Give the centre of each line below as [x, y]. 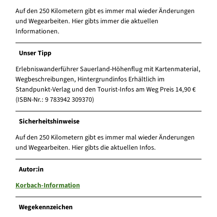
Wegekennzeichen [46, 207]
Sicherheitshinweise [49, 121]
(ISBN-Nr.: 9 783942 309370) [55, 100]
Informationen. [38, 31]
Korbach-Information [48, 185]
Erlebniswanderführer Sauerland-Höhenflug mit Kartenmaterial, [108, 69]
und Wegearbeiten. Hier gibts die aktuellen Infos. [86, 147]
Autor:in [31, 169]
